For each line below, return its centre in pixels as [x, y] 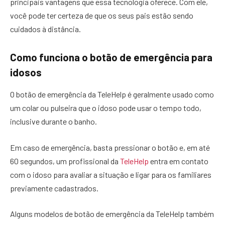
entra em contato [179, 161]
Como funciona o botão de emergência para [111, 57]
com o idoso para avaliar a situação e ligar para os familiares [111, 174]
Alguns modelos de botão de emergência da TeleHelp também [112, 214]
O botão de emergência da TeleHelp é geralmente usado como [112, 94]
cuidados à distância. [45, 29]
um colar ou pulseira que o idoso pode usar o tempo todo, [106, 108]
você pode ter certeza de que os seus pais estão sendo [102, 16]
